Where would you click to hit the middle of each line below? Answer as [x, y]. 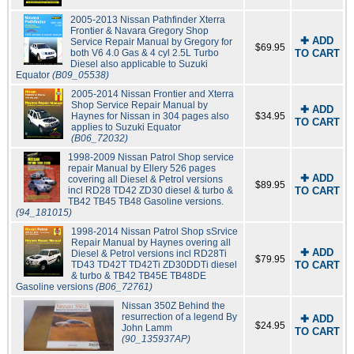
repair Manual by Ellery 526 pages [141, 169]
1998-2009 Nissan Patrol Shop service [151, 158]
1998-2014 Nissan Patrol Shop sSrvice [154, 232]
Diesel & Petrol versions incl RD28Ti [149, 254]
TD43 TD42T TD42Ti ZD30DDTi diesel [154, 265]
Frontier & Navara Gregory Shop [139, 31]
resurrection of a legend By [179, 317]
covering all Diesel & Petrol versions [145, 180]
